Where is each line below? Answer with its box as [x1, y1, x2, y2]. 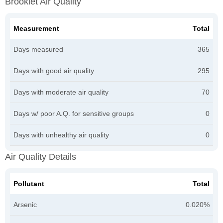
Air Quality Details [5, 151, 76, 162]
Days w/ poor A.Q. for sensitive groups [13, 109, 134, 117]
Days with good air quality [13, 66, 94, 75]
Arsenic [13, 200, 37, 209]
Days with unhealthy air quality [13, 130, 109, 139]
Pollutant [13, 179, 44, 188]
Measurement [13, 24, 59, 32]
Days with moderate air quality [13, 88, 109, 96]
